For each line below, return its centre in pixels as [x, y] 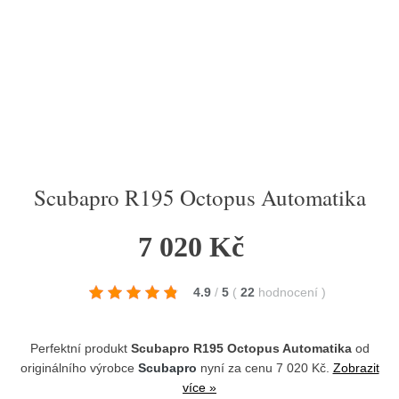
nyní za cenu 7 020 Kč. [265, 368]
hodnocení [290, 292]
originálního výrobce [79, 368]
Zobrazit [356, 368]
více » [199, 387]
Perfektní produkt [80, 348]
